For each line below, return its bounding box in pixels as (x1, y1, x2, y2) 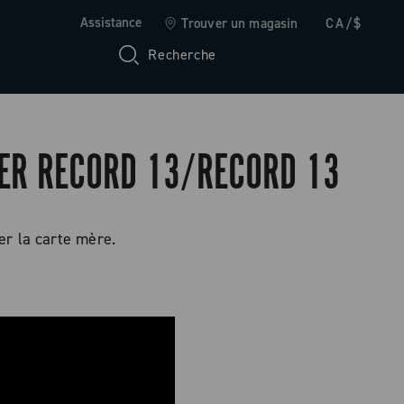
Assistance (79, 14, 142, 32)
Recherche (148, 44, 216, 64)
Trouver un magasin (180, 14, 298, 32)
